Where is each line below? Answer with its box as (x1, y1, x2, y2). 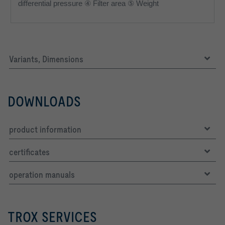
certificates (9, 146, 50, 157)
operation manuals (9, 169, 75, 180)
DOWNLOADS (8, 93, 81, 109)
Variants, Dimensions (9, 53, 83, 64)
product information (9, 124, 81, 135)
